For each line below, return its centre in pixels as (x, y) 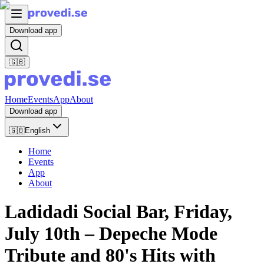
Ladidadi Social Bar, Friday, (118, 212)
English (37, 131)
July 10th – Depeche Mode (111, 234)
